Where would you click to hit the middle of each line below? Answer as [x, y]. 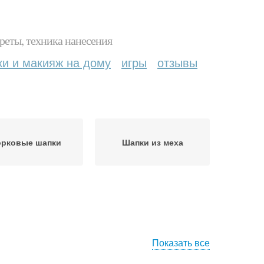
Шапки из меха [152, 142]
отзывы [177, 62]
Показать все [181, 242]
